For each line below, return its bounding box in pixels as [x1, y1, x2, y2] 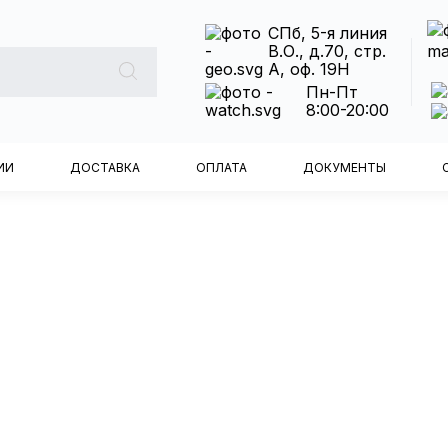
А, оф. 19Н [268, 59, 351, 79]
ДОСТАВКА [70, 159, 140, 175]
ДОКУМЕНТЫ [303, 159, 386, 175]
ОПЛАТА [196, 159, 247, 175]
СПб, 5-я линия [268, 23, 388, 43]
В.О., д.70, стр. [268, 41, 387, 61]
